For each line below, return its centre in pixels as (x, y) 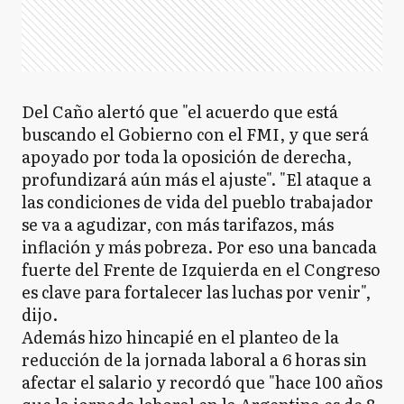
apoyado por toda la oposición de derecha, (187, 156)
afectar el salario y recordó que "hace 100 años (202, 382)
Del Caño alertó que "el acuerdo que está (180, 111)
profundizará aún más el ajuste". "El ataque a (197, 179)
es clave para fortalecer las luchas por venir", (196, 292)
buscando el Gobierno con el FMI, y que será (195, 134)
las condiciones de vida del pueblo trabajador (197, 202)
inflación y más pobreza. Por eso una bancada (199, 247)
